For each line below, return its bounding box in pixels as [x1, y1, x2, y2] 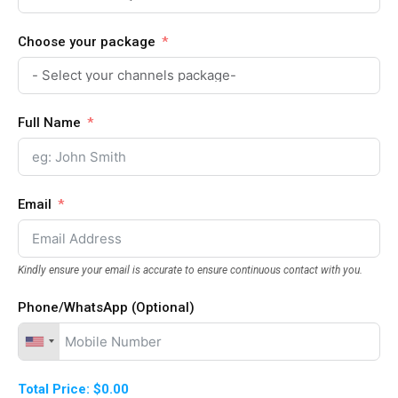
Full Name [18, 114, 81, 131]
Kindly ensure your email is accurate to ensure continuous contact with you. [18, 263, 362, 276]
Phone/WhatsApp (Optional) [18, 298, 195, 315]
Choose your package [18, 33, 155, 50]
